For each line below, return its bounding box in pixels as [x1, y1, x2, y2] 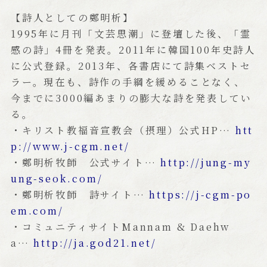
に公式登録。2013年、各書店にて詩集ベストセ [10, 58, 252, 73]
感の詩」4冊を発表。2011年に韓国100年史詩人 [10, 42, 256, 57]
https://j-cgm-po [149, 187, 252, 201]
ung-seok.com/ [10, 170, 103, 185]
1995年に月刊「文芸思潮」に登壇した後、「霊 [10, 26, 252, 41]
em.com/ [10, 203, 64, 218]
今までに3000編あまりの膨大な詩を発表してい [10, 90, 252, 105]
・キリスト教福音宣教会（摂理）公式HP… [10, 122, 235, 137]
